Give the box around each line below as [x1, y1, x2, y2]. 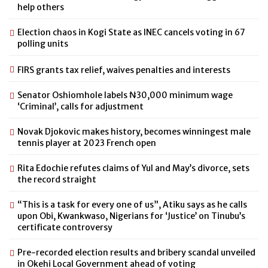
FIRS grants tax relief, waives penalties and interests [17, 64, 230, 75]
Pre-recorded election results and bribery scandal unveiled [17, 246, 255, 258]
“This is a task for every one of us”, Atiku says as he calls [17, 199, 247, 210]
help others [17, 1, 64, 13]
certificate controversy [17, 221, 112, 233]
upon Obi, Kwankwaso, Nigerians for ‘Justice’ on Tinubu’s [17, 210, 245, 221]
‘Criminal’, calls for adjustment [17, 100, 144, 112]
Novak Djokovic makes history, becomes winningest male [17, 126, 251, 137]
